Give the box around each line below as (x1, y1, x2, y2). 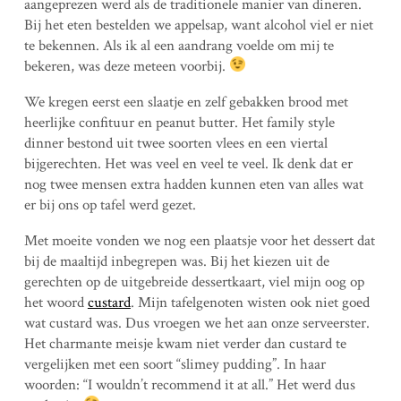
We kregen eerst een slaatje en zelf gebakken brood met (23, 91, 348, 112)
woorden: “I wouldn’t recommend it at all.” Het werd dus (23, 374, 355, 395)
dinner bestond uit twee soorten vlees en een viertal (23, 132, 328, 153)
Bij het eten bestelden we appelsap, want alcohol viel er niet (23, 14, 373, 35)
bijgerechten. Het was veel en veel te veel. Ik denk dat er (23, 153, 353, 174)
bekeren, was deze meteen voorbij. (23, 55, 229, 76)
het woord (23, 292, 88, 312)
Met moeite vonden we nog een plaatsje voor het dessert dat (23, 230, 375, 251)
